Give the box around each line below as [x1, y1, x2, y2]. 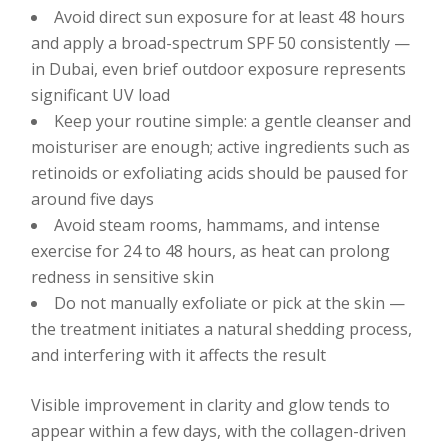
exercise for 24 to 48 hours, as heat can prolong [31, 240, 391, 262]
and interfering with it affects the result [31, 344, 327, 366]
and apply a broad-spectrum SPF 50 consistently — [31, 32, 411, 54]
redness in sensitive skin [31, 266, 215, 288]
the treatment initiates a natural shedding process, [31, 318, 413, 340]
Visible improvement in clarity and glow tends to [31, 394, 391, 416]
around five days [31, 188, 155, 210]
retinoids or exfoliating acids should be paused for [31, 162, 409, 184]
